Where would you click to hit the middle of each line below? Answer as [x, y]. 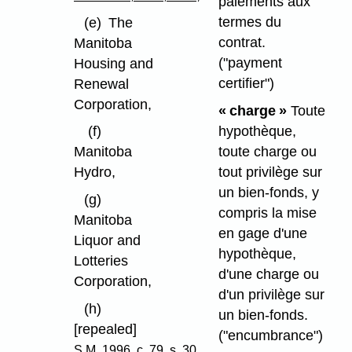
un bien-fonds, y [268, 192]
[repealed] [105, 329]
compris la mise [267, 213]
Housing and [113, 63]
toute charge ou [267, 151]
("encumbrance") [270, 335]
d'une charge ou [268, 274]
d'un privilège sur [271, 294]
